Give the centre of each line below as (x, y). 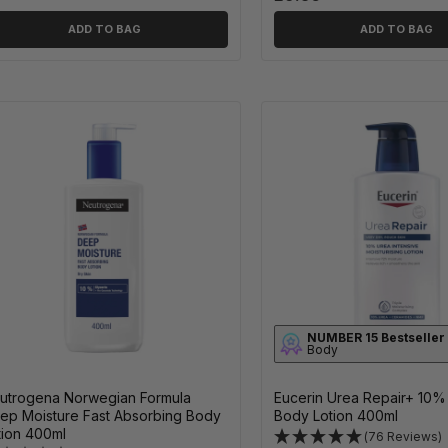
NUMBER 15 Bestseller (375, 337)
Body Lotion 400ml (335, 415)
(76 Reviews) (402, 436)
